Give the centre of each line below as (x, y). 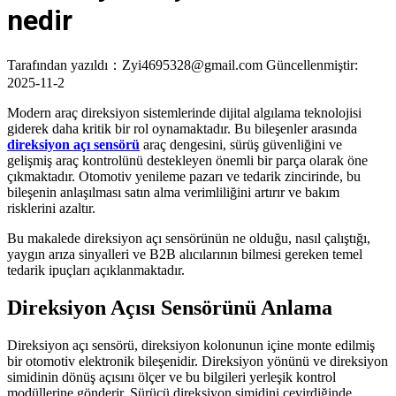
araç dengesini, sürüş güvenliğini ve (241, 144)
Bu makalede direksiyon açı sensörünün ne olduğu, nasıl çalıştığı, (189, 238)
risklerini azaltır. (51, 208)
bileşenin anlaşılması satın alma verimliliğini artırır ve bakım (173, 192)
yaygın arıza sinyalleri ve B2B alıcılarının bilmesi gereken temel (185, 254)
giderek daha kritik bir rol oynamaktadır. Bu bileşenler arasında (182, 128)
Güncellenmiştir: (312, 65)
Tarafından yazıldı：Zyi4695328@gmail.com (135, 65)
